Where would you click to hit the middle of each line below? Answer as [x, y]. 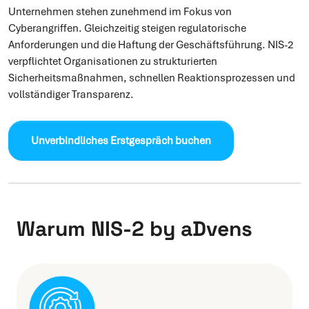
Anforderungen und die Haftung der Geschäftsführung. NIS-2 [151, 45]
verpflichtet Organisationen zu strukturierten [113, 62]
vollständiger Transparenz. [71, 95]
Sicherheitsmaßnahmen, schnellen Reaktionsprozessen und [152, 78]
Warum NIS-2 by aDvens [134, 228]
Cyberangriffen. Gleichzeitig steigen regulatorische [127, 29]
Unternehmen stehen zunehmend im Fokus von [120, 12]
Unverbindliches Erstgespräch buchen [121, 140]
